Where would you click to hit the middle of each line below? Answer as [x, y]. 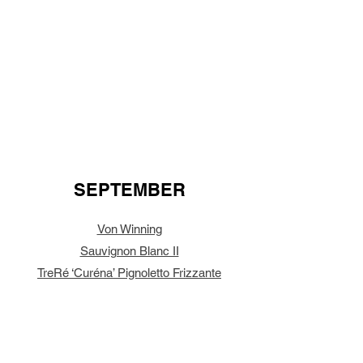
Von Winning [129, 229]
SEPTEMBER [130, 190]
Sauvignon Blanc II [129, 251]
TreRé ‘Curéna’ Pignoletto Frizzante [129, 273]
